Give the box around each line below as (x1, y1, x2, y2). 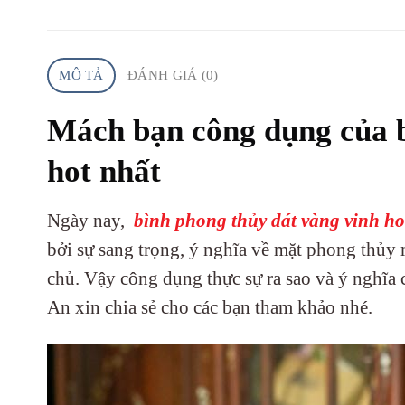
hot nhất (47, 153, 161, 189)
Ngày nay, (47, 210, 134, 231)
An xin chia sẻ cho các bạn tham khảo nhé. (47, 297, 377, 317)
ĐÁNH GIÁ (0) (127, 68, 219, 83)
